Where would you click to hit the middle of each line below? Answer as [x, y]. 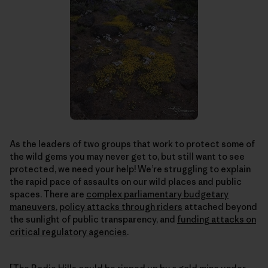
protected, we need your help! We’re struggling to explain [130, 169]
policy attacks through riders [121, 206]
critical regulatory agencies [68, 232]
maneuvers [33, 206]
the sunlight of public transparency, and [93, 219]
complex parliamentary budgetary [157, 194]
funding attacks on [217, 219]
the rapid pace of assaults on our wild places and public [126, 181]
